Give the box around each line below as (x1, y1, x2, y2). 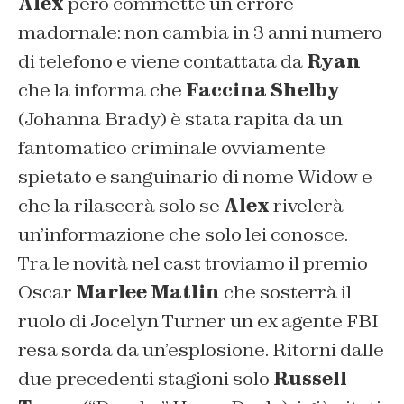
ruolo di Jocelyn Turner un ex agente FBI (18, 309, 379, 334)
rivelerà (270, 194, 344, 218)
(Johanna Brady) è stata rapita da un (18, 107, 343, 132)
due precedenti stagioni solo (18, 367, 273, 391)
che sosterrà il (220, 280, 352, 305)
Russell (273, 367, 347, 391)
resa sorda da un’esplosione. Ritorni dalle (18, 338, 384, 363)
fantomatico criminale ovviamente (18, 136, 326, 161)
